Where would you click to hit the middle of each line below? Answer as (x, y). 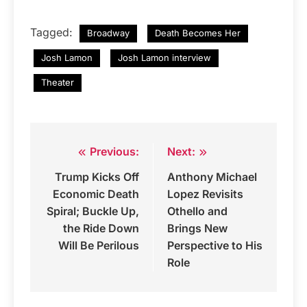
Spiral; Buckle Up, (93, 211)
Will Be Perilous (99, 245)
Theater (58, 82)
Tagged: (53, 32)
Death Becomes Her (198, 33)
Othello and (197, 211)
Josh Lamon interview (164, 57)
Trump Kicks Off (97, 176)
